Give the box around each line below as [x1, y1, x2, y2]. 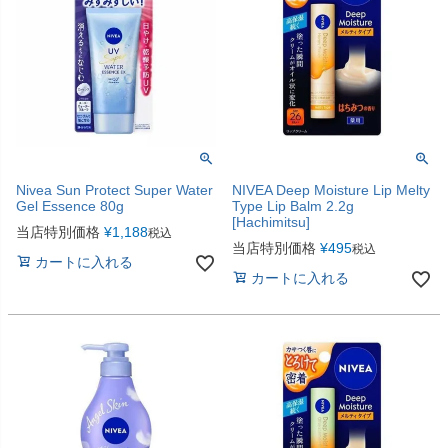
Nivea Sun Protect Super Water [16, 182, 213, 199]
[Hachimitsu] [232, 214, 310, 231]
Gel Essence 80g [16, 198, 124, 215]
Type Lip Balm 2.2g [232, 198, 354, 215]
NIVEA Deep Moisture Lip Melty [232, 182, 430, 199]
